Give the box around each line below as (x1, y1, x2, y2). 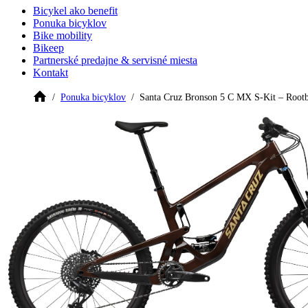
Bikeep (33, 42, 64, 54)
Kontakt (33, 67, 68, 79)
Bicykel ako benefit (33, 5, 118, 17)
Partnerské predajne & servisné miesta (33, 54, 197, 67)
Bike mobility (33, 30, 92, 42)
